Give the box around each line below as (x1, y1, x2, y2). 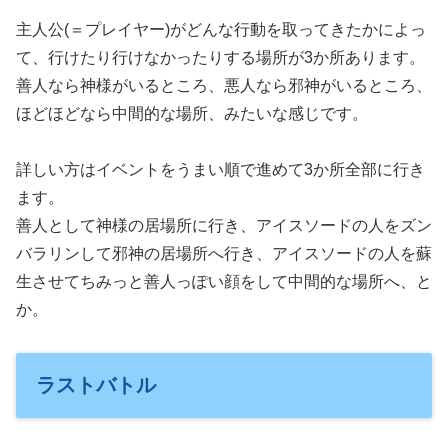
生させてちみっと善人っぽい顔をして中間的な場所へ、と (16, 273, 432, 291)
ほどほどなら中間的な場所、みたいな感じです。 (16, 104, 368, 122)
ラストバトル (36, 374, 156, 397)
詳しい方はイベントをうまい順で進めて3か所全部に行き (16, 161, 425, 179)
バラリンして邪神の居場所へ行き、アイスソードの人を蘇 (16, 245, 432, 263)
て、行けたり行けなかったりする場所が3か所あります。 (16, 48, 425, 66)
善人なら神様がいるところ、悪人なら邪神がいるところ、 (16, 76, 432, 94)
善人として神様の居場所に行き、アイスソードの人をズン (16, 217, 432, 235)
